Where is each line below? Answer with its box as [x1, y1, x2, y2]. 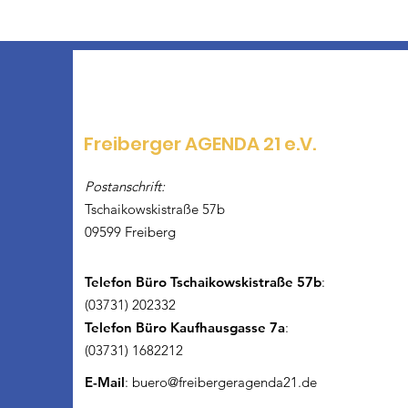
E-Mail [85, 372, 125, 391]
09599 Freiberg [85, 222, 176, 240]
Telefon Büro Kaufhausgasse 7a [85, 318, 285, 336]
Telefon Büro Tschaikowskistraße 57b [85, 272, 321, 291]
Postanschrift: [85, 177, 165, 195]
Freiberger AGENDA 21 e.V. [84, 130, 316, 157]
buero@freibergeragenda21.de [132, 372, 317, 391]
